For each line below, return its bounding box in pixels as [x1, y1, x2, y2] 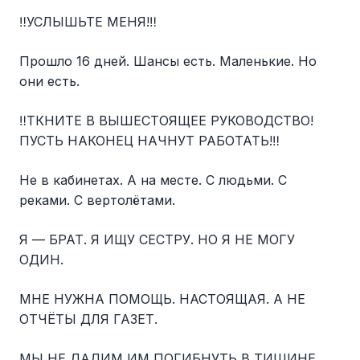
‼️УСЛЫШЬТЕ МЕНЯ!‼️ [19, 13, 157, 30]
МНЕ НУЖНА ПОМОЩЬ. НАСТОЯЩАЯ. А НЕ [19, 290, 305, 307]
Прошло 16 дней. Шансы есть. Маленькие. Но [19, 52, 317, 69]
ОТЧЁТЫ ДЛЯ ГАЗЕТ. [19, 310, 157, 327]
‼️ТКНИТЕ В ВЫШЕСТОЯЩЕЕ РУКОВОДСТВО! [19, 112, 313, 129]
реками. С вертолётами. [19, 191, 175, 208]
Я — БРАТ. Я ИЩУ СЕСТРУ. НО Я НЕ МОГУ [19, 231, 295, 247]
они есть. [19, 72, 80, 89]
